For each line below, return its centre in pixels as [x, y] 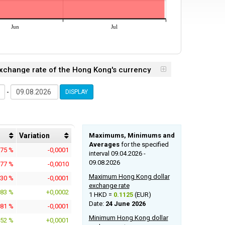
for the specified [144, 145]
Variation [34, 136]
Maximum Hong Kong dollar [129, 177]
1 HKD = [101, 195]
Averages [104, 145]
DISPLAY [77, 92]
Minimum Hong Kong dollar [128, 218]
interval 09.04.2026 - [117, 154]
